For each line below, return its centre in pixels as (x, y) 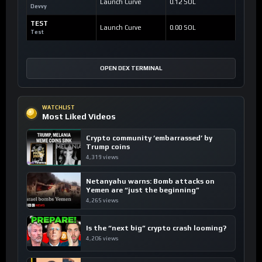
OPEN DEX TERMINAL (131, 68)
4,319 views (102, 157)
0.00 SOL (183, 28)
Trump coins (108, 147)
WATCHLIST (58, 108)
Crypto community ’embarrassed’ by (149, 138)
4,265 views (102, 201)
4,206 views (102, 239)
